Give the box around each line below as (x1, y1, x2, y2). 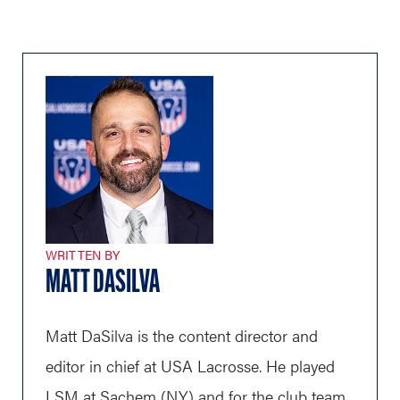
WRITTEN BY (46, 246, 121, 263)
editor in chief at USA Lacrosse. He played (46, 354, 335, 377)
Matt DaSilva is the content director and (46, 324, 318, 346)
